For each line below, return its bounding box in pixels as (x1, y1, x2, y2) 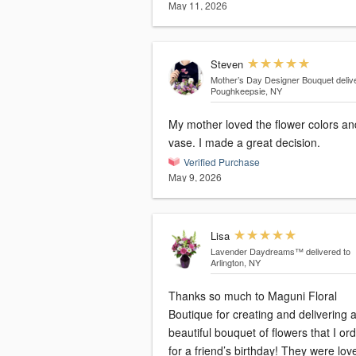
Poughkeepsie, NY (210, 84, 282, 98)
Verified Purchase (184, 155, 260, 169)
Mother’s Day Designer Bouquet (210, 73, 334, 87)
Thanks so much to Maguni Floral (168, 288, 337, 304)
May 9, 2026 (168, 170, 222, 184)
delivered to (305, 245, 350, 258)
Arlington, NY (210, 256, 261, 269)
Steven (210, 56, 243, 72)
